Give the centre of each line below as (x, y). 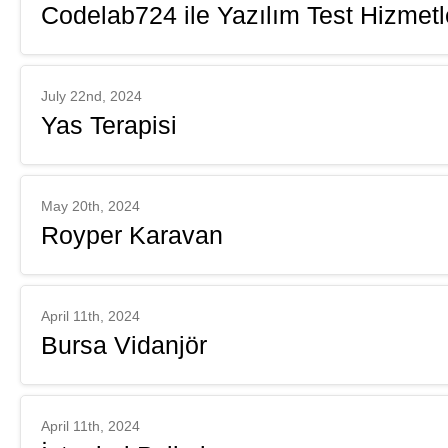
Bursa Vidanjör (124, 345)
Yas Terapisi (109, 125)
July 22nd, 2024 (91, 96)
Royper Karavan (132, 235)
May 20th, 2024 (90, 206)
